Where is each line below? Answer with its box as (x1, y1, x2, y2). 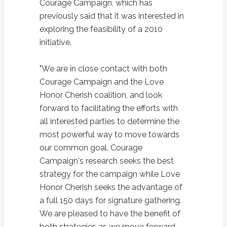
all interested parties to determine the (39, 117, 179, 126)
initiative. (39, 37, 71, 47)
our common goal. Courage (39, 143, 142, 153)
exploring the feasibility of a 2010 (39, 24, 163, 34)
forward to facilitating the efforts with (39, 103, 178, 113)
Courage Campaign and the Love (39, 77, 164, 87)
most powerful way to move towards (39, 130, 179, 139)
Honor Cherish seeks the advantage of (39, 182, 182, 192)
